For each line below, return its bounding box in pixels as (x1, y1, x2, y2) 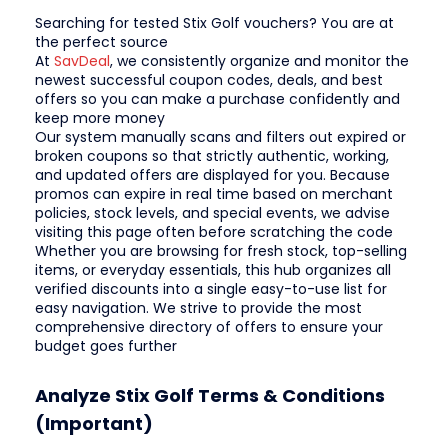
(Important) (35, 410, 153, 436)
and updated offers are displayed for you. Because (35, 165, 390, 186)
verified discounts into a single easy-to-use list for (35, 279, 387, 300)
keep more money (35, 108, 165, 129)
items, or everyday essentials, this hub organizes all (35, 260, 391, 281)
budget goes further (35, 336, 177, 357)
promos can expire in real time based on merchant (35, 184, 393, 205)
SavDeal (54, 51, 110, 72)
